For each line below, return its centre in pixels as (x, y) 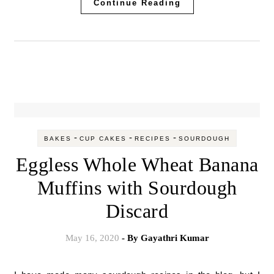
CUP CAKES (103, 139)
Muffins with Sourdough (137, 188)
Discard (137, 211)
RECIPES (153, 139)
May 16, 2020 (92, 238)
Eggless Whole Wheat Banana (137, 165)
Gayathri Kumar (175, 238)
